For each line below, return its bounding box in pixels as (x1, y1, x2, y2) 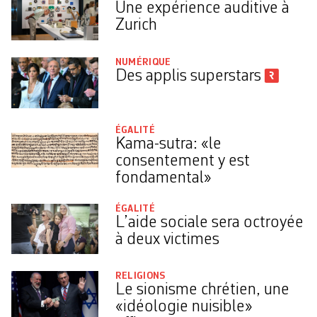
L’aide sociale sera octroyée (115, 214, 304, 231)
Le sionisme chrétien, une (115, 282, 289, 299)
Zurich (115, 17, 157, 35)
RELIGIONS (115, 271, 166, 282)
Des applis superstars (115, 68, 265, 85)
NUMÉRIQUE (115, 57, 171, 67)
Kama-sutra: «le (115, 135, 221, 153)
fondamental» (115, 169, 212, 187)
